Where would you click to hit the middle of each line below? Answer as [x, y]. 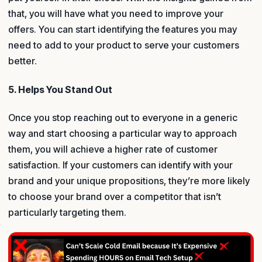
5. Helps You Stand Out [60, 89]
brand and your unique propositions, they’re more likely [129, 181]
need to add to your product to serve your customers [124, 45]
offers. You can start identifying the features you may [123, 30]
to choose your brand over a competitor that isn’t [115, 196]
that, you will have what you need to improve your [116, 14]
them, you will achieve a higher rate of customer [113, 149]
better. [23, 61]
